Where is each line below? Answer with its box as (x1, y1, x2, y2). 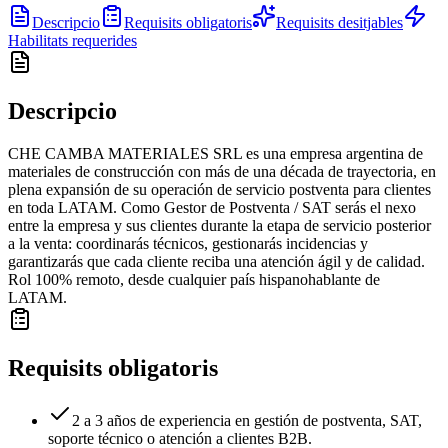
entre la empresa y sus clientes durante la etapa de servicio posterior (8, 216, 431, 234)
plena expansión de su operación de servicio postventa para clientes (8, 180, 431, 198)
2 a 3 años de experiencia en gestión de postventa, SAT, (72, 411, 422, 429)
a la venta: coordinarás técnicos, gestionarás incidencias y (8, 234, 368, 252)
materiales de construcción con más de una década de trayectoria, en (8, 162, 436, 180)
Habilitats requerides (8, 31, 137, 49)
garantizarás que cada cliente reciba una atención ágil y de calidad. (8, 252, 425, 270)
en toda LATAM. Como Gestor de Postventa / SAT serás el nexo (8, 198, 416, 216)
